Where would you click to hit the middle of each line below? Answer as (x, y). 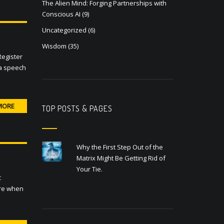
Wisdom (54, 46)
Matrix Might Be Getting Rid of (121, 158)
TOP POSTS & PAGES (77, 108)
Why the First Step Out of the (120, 147)
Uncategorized (64, 30)
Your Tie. (90, 169)
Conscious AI (61, 14)
